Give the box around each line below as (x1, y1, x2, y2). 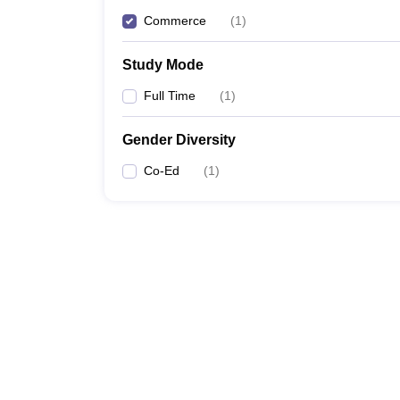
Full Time (144, 88, 196, 103)
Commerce (144, 13, 206, 28)
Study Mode (122, 57, 204, 72)
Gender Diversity (122, 132, 236, 147)
